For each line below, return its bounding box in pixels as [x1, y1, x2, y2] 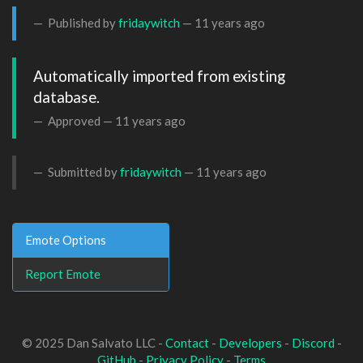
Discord [291, 335, 335, 350]
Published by [45, 15, 118, 31]
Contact [164, 335, 209, 350]
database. [33, 88, 100, 107]
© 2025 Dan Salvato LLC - [21, 335, 165, 350]
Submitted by [45, 164, 120, 180]
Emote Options [25, 232, 106, 247]
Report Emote [25, 266, 100, 281]
